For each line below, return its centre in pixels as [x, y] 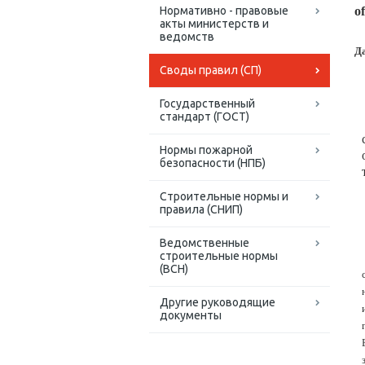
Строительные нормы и [224, 197]
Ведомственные [204, 243]
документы [191, 316]
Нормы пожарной [206, 150]
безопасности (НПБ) [213, 163]
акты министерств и [214, 24]
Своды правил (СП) [211, 70]
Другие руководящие [218, 303]
